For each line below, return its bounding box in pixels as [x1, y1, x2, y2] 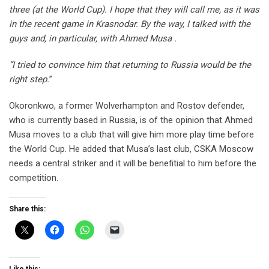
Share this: [9, 205, 46, 214]
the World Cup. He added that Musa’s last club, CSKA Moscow [9, 144, 253, 155]
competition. [9, 172, 58, 184]
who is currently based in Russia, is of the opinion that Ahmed [9, 115, 253, 126]
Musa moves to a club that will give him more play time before [9, 129, 254, 141]
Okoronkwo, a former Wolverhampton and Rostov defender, [9, 100, 244, 112]
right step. [9, 74, 49, 85]
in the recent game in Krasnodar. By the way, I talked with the [9, 19, 250, 30]
